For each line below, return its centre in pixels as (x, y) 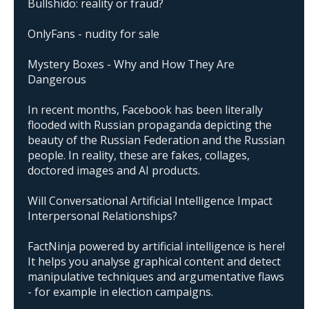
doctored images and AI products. (114, 170)
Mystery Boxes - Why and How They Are (131, 64)
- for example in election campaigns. (120, 291)
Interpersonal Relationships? (102, 216)
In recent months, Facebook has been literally (145, 109)
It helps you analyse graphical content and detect (154, 261)
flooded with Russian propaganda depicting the (150, 124)
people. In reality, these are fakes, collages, (139, 155)
